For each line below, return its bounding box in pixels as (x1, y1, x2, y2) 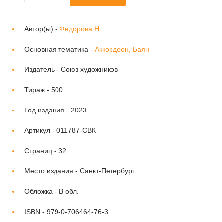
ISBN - (24, 207, 47, 216)
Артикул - (24, 126, 56, 134)
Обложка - (24, 187, 59, 195)
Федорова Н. (59, 24, 101, 33)
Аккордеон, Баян (95, 45, 149, 53)
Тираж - (24, 85, 51, 94)
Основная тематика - (24, 45, 95, 53)
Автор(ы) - (24, 24, 59, 33)
